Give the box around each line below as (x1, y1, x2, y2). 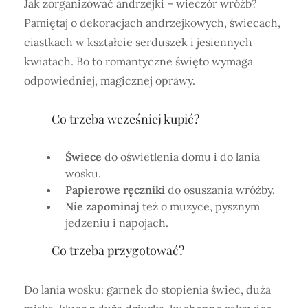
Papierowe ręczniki (65, 183, 168, 197)
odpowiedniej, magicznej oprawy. (24, 74, 195, 88)
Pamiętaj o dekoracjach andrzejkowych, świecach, (24, 16, 280, 30)
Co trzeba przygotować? (52, 242, 184, 259)
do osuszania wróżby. (168, 183, 275, 197)
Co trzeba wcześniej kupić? (52, 111, 199, 128)
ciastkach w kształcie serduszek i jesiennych (24, 35, 252, 49)
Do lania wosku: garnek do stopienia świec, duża (24, 283, 271, 297)
